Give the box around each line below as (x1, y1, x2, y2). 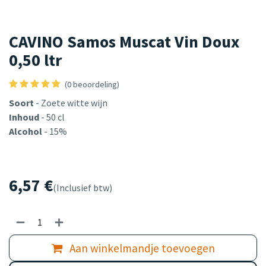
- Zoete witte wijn (34, 97, 107, 109)
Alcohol (9, 125, 44, 138)
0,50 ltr (9, 49, 62, 71)
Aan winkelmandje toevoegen (66, 240, 215, 255)
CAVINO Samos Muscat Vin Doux (9, 31, 239, 53)
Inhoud (9, 111, 41, 123)
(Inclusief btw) (53, 182, 112, 194)
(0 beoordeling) (65, 79, 119, 90)
